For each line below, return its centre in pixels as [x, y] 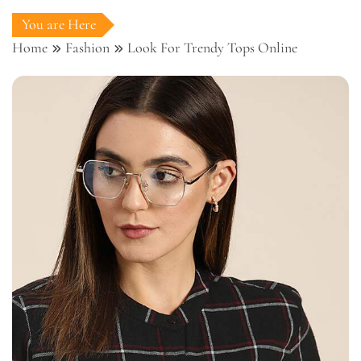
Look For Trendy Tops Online [212, 48]
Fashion [87, 48]
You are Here [59, 25]
